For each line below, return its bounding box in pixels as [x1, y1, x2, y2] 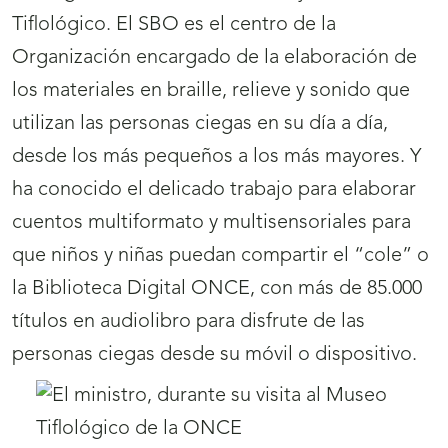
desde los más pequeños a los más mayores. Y [12, 147, 421, 168]
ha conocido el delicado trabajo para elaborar [12, 180, 416, 201]
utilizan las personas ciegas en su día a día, [12, 114, 388, 135]
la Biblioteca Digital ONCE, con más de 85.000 [12, 279, 422, 300]
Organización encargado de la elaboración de [12, 48, 417, 69]
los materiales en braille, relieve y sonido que [12, 81, 410, 102]
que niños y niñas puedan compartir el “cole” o [12, 246, 429, 267]
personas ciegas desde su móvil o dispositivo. [12, 345, 422, 366]
